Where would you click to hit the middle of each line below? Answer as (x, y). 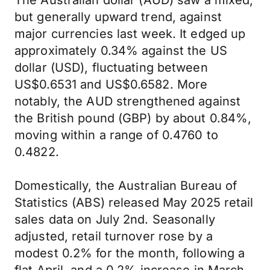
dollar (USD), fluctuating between (111, 67)
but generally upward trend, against (118, 17)
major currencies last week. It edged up (130, 34)
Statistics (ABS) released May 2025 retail (134, 202)
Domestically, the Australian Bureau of (126, 186)
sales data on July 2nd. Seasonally (115, 219)
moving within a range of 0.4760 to (116, 135)
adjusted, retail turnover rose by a (114, 236)
